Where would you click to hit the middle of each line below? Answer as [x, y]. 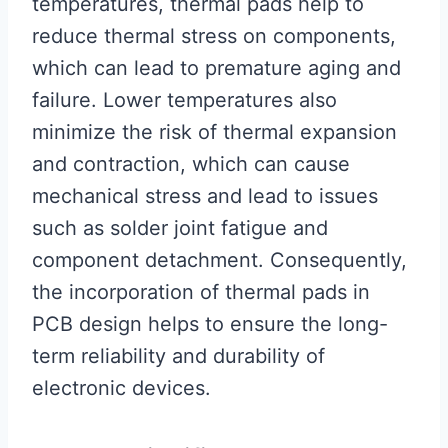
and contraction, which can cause [191, 164]
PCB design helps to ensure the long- [210, 324]
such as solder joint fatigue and [180, 228]
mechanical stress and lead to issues [205, 196]
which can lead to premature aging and [216, 68]
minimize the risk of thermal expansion [214, 132]
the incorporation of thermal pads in [201, 292]
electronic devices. [121, 388]
